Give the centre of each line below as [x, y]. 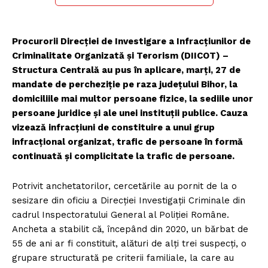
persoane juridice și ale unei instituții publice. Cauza [130, 113]
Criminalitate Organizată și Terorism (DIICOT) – [120, 56]
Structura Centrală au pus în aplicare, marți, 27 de [126, 70]
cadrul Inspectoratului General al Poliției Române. [121, 215]
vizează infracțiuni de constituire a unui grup [113, 128]
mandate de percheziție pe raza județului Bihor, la [125, 85]
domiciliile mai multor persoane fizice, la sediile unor [133, 99]
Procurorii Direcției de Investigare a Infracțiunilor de [131, 42]
